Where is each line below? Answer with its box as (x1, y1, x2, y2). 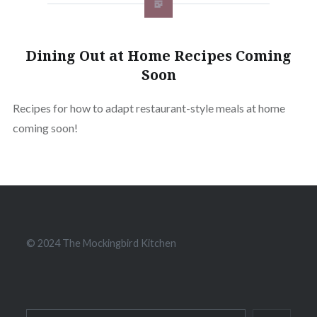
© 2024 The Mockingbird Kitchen (26, 237, 177, 249)
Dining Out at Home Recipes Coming (25, 46, 292, 65)
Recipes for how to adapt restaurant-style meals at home (12, 101, 285, 115)
